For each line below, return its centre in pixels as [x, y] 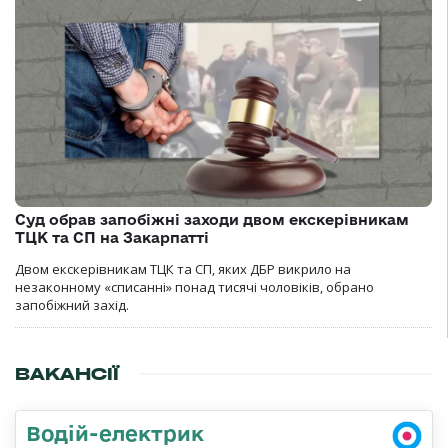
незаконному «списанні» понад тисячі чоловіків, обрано [194, 287]
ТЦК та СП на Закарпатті [112, 238]
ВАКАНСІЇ [67, 374]
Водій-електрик [115, 433]
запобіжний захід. [72, 305]
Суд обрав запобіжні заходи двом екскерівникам [212, 220]
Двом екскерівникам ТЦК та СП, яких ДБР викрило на [183, 269]
